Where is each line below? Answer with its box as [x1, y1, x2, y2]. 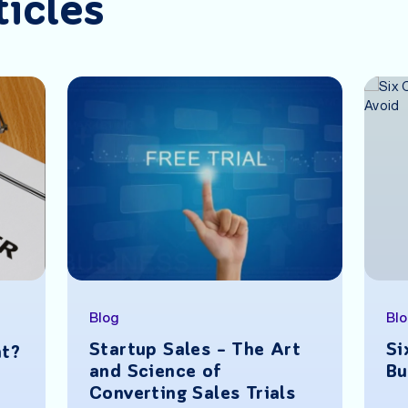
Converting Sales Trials [89, 382, 296, 406]
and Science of [89, 360, 222, 384]
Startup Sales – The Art [89, 338, 301, 362]
